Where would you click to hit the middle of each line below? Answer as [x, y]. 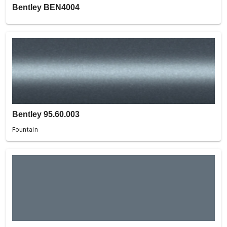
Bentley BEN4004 [46, 7]
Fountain [25, 130]
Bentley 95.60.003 [46, 114]
